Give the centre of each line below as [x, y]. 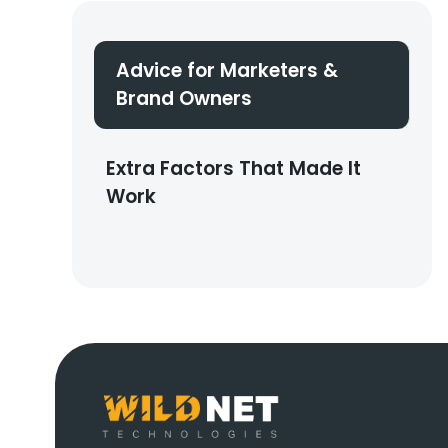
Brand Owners [184, 98]
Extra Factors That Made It [233, 168]
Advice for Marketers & [227, 70]
